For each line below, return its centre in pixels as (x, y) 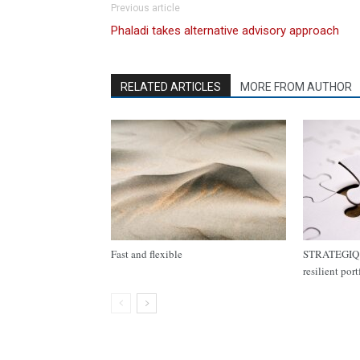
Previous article (145, 8)
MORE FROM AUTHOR (296, 87)
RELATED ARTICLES (171, 87)
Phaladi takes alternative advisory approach (225, 31)
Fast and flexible (147, 254)
